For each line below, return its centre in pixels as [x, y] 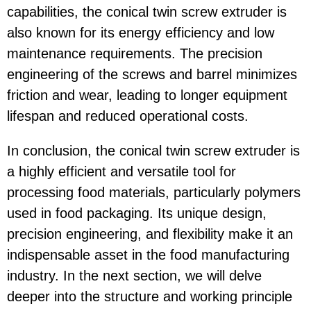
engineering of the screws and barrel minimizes [152, 75]
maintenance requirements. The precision [135, 54]
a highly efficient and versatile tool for [121, 172]
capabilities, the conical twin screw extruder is [147, 12]
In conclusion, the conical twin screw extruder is [153, 151]
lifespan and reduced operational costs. [128, 116]
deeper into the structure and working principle [150, 297]
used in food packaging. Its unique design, [137, 213]
